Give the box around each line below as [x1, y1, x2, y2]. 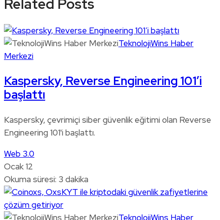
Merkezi [4, 50, 33, 61]
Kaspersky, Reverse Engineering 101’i [4, 73, 202, 88]
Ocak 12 [4, 161, 33, 172]
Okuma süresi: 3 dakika [4, 173, 88, 185]
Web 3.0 [4, 148, 34, 159]
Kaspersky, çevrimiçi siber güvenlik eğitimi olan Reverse [4, 114, 211, 125]
